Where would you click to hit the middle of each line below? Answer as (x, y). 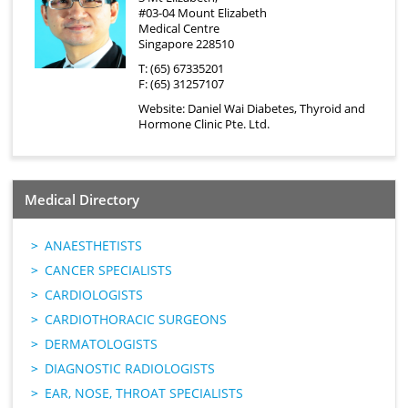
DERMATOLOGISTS (102, 344)
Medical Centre (179, 29)
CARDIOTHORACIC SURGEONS (136, 320)
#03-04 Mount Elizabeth (203, 13)
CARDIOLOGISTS (94, 295)
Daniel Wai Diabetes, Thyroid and (277, 109)
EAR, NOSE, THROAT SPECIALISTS (144, 393)
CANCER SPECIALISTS (109, 270)
